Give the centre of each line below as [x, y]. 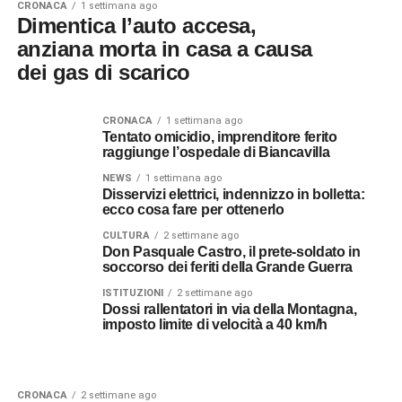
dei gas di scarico [104, 72]
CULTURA [126, 236]
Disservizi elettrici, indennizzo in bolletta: [233, 194]
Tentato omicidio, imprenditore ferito [219, 137]
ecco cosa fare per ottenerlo [193, 210]
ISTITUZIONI [132, 293]
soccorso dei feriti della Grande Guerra [227, 267]
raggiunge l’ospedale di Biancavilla [216, 152]
